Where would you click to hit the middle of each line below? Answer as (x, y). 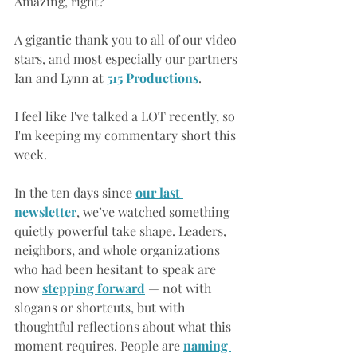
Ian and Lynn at (61, 77)
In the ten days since (73, 192)
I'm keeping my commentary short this (127, 135)
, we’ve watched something (155, 211)
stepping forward (94, 288)
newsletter (45, 211)
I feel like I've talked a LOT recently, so (126, 116)
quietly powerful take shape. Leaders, (122, 230)
